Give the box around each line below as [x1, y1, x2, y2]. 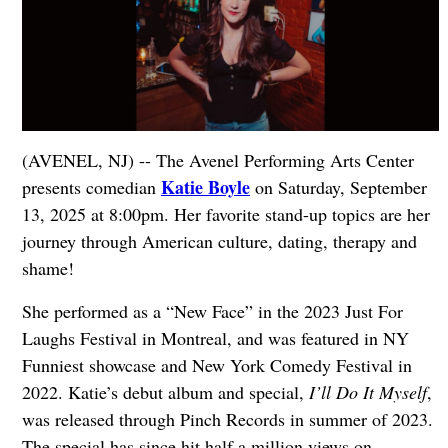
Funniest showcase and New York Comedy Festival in [21, 352, 412, 377]
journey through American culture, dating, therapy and [21, 228, 417, 253]
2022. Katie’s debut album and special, [21, 379, 309, 404]
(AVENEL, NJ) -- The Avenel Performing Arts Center [21, 147, 414, 172]
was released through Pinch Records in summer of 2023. [21, 406, 433, 431]
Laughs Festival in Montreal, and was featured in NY [21, 325, 409, 350]
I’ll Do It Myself [308, 379, 427, 404]
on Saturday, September [249, 174, 427, 199]
